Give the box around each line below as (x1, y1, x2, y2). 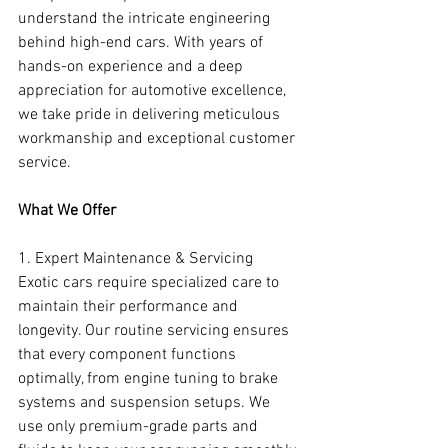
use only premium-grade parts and (18, 417, 262, 438)
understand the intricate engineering (18, 9, 274, 30)
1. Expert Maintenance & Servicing (18, 249, 253, 270)
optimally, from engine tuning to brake (18, 369, 282, 390)
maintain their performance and (18, 297, 242, 318)
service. (18, 153, 71, 174)
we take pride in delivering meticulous (18, 105, 284, 126)
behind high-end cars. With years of (18, 33, 267, 54)
